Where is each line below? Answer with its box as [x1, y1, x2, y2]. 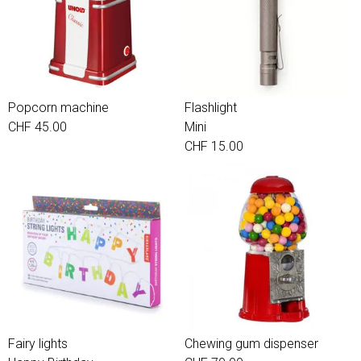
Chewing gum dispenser [185, 336, 318, 351]
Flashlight [185, 100, 237, 115]
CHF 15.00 [185, 139, 243, 154]
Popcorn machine [8, 100, 109, 115]
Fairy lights [8, 336, 68, 351]
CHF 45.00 [8, 119, 67, 135]
